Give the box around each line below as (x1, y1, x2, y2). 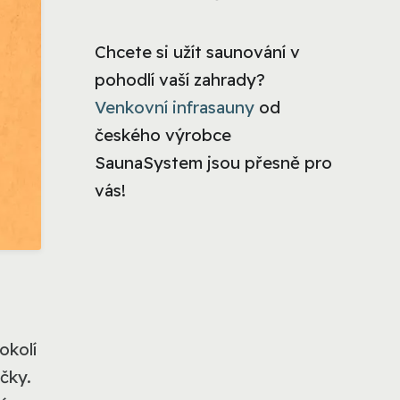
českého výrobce (95, 124, 231, 146)
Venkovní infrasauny (95, 96, 254, 119)
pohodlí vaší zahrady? (95, 69, 265, 91)
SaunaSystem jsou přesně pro (95, 152, 332, 174)
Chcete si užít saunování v (95, 41, 300, 63)
